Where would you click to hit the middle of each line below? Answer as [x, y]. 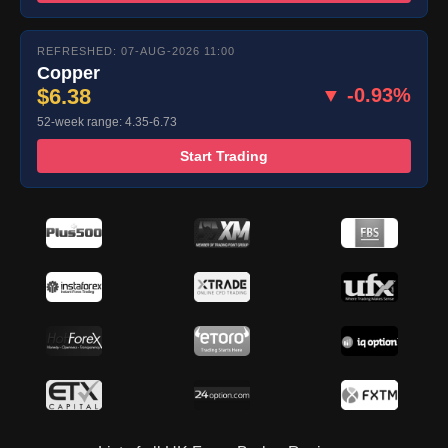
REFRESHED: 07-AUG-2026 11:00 [136, 51]
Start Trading [224, 156]
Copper [68, 73]
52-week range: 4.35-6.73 [107, 122]
